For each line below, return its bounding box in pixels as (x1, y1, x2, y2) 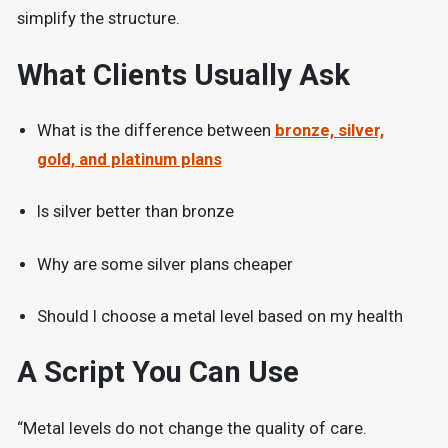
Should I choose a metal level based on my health (36, 306, 403, 326)
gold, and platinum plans (36, 149, 222, 169)
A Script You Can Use (16, 355, 299, 390)
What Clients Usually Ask (16, 57, 350, 92)
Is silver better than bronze (36, 202, 234, 222)
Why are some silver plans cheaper (36, 254, 293, 274)
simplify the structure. (16, 9, 180, 29)
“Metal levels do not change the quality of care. (16, 418, 367, 438)
